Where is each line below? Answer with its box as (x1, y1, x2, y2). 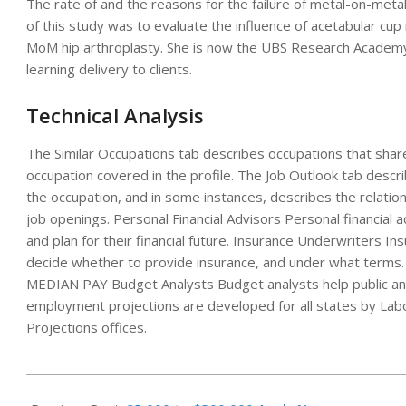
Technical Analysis (26, 101, 204, 130)
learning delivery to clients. (26, 60, 192, 79)
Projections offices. (26, 318, 147, 337)
